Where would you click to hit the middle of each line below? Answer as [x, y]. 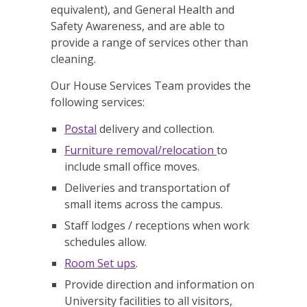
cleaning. [73, 59]
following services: [98, 102]
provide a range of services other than [149, 42]
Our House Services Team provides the [151, 86]
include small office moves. [132, 167]
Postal [81, 129]
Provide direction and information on [159, 284]
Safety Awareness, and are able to [138, 26]
